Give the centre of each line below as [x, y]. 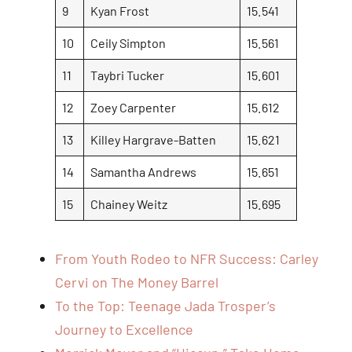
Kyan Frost [120, 10]
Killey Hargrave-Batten [154, 139]
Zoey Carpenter [134, 107]
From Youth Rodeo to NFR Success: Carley [187, 258]
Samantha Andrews [144, 171]
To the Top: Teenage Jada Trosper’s [165, 305]
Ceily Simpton [128, 42]
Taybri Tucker [128, 75]
